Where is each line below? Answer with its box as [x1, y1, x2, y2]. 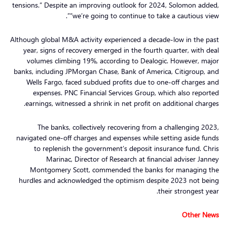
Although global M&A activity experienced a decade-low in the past [10, 34, 219, 44]
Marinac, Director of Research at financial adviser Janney [46, 154, 219, 164]
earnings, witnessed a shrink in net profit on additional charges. [25, 98, 219, 108]
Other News [182, 209, 219, 219]
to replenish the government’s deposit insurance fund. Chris [34, 143, 219, 153]
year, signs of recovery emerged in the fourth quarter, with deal [23, 45, 219, 55]
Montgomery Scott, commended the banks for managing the [30, 164, 219, 174]
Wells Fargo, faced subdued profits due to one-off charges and [26, 77, 219, 87]
